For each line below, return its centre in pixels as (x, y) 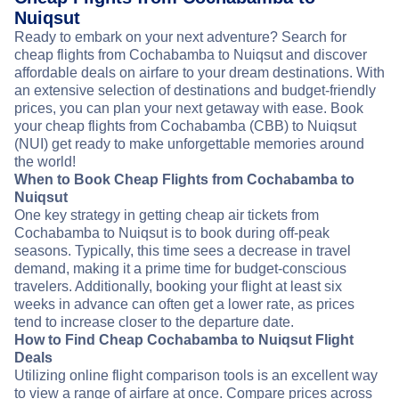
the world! (45, 162)
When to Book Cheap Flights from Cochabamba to (184, 180)
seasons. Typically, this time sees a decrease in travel (183, 251)
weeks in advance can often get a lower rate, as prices (184, 305)
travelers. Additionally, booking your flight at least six (178, 287)
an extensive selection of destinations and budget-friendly (195, 91)
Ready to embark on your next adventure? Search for (180, 37)
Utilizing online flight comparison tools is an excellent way (196, 376)
